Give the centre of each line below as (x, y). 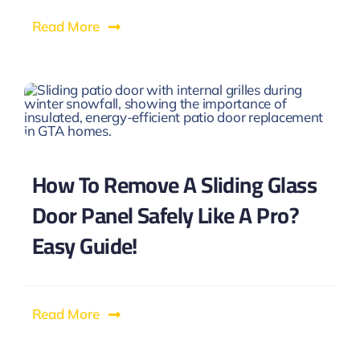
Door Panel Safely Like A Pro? (165, 216)
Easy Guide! (84, 246)
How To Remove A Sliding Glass (174, 185)
